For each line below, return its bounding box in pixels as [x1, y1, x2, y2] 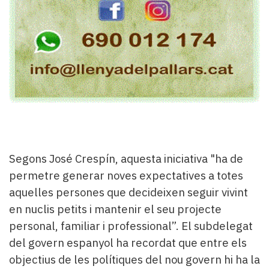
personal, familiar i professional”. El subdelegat [9, 218, 253, 233]
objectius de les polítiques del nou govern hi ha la [9, 252, 260, 267]
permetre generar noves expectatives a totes [9, 168, 243, 183]
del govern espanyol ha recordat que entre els [9, 235, 247, 250]
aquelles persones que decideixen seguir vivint [9, 184, 248, 199]
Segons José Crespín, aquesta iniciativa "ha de [9, 151, 243, 166]
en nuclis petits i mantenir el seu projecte [9, 201, 222, 216]
